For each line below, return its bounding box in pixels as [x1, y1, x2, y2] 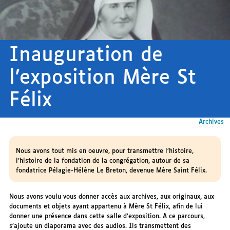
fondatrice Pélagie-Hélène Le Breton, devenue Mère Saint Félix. [15, 167, 207, 174]
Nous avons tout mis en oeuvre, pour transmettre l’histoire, [15, 147, 194, 155]
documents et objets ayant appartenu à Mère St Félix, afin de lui [9, 203, 203, 210]
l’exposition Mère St [9, 69, 197, 88]
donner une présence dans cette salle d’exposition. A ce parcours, [9, 213, 205, 220]
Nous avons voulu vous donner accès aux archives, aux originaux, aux [9, 193, 215, 200]
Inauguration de [9, 46, 163, 66]
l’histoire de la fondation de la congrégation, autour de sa [15, 157, 189, 164]
